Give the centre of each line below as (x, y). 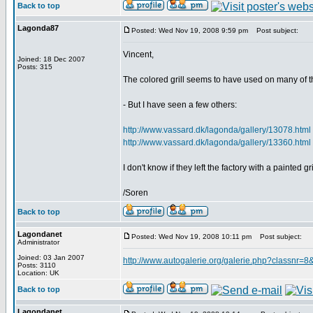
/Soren (136, 193)
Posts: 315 (35, 67)
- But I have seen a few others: (180, 105)
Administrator (38, 242)
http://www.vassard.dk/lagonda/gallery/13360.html (217, 143)
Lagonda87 (38, 28)
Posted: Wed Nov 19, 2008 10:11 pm (191, 236)
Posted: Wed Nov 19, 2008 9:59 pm (190, 30)
